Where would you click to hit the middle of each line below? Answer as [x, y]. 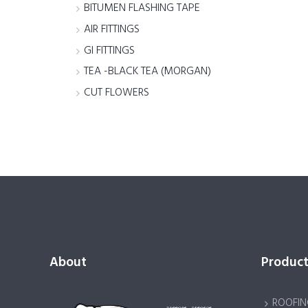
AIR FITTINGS [112, 29]
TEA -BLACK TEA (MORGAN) [148, 72]
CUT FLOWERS [117, 93]
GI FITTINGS [110, 51]
